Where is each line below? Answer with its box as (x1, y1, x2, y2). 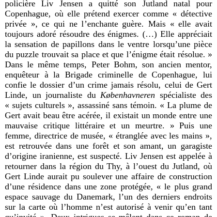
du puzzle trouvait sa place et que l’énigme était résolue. (5, 49, 205, 59)
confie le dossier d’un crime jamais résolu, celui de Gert (5, 79, 212, 90)
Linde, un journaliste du (5, 90, 100, 100)
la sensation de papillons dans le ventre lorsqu (5, 39, 175, 49)
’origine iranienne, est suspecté (9, 151, 120, 161)
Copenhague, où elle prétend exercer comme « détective (5, 8, 212, 18)
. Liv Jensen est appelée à (120, 151, 212, 161)
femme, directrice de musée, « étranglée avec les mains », (5, 130, 212, 140)
